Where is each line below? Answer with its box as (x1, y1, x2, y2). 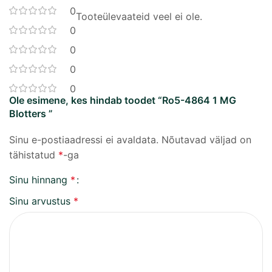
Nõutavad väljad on (161, 134, 251, 146)
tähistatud (9, 149, 58, 161)
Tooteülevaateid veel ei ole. (76, 10, 202, 22)
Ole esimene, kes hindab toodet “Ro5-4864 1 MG (9, 94, 236, 106)
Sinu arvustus (9, 195, 73, 207)
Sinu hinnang (9, 174, 70, 186)
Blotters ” (9, 107, 53, 120)
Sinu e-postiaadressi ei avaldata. (9, 134, 158, 146)
